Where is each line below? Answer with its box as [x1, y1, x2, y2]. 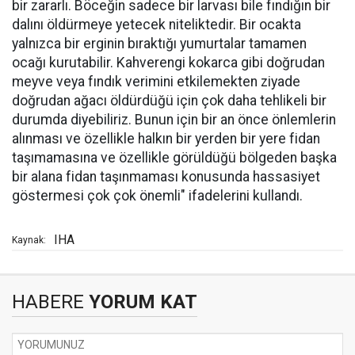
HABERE [12, 291, 84, 314]
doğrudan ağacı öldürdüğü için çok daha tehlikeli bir [12, 93, 326, 109]
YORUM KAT [84, 291, 197, 314]
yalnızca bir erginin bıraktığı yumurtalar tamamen [12, 36, 307, 52]
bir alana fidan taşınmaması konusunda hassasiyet [12, 169, 320, 185]
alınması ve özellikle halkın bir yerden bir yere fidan [12, 131, 320, 147]
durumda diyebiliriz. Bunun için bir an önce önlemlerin [12, 112, 336, 128]
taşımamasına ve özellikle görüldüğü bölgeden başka [12, 150, 337, 166]
